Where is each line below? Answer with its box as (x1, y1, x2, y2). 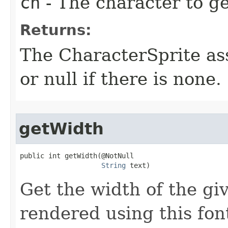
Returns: (20, 21, 92, 39)
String (101, 161, 126, 169)
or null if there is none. (20, 69, 221, 89)
